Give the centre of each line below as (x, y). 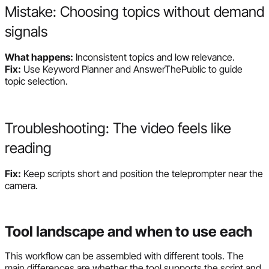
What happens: (39, 57)
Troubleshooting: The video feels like (118, 128)
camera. (21, 185)
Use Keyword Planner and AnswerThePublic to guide (132, 69)
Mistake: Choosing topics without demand (134, 11)
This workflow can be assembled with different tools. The (124, 255)
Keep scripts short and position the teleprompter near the (142, 173)
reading (28, 148)
